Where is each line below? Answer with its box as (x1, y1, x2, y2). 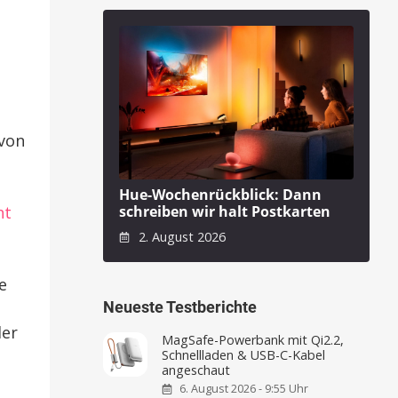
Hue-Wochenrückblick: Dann (119, 185, 322, 205)
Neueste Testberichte (103, 298, 257, 317)
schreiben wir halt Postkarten (119, 202, 330, 222)
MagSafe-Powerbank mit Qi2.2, (162, 331, 345, 349)
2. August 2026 (134, 227, 226, 245)
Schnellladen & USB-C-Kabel (162, 346, 326, 364)
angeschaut (162, 362, 231, 379)
